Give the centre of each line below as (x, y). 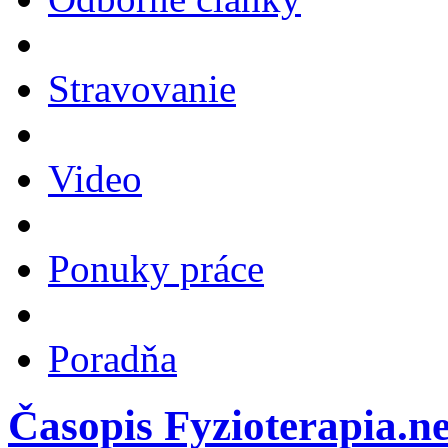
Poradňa (112, 359)
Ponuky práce (156, 269)
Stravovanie (142, 89)
